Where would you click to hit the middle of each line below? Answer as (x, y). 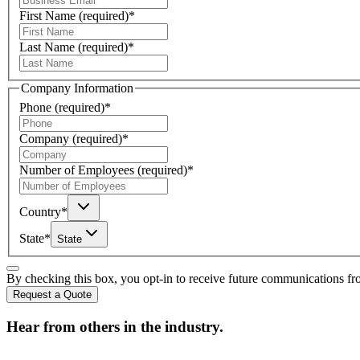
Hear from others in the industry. (115, 326)
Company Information (77, 88)
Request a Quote (52, 294)
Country (40, 211)
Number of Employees (77, 170)
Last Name (47, 47)
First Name (47, 16)
